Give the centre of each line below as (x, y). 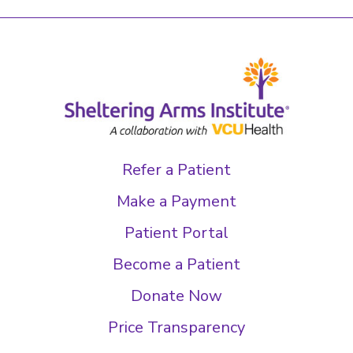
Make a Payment (176, 201)
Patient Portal (176, 232)
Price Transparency (176, 327)
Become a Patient (176, 264)
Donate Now (176, 295)
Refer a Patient (176, 169)
